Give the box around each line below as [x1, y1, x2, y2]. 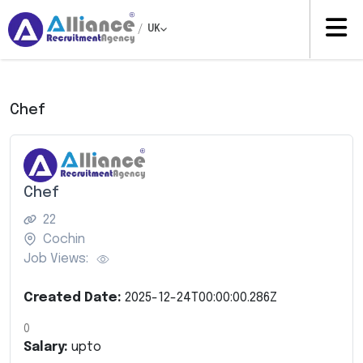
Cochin [43, 232, 85, 246]
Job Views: [23, 251, 88, 266]
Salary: [23, 340, 71, 354]
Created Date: [23, 290, 125, 305]
